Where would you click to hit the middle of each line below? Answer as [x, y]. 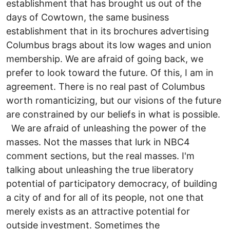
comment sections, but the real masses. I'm [100, 156]
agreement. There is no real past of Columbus [106, 87]
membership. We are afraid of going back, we [105, 59]
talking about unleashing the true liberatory [100, 170]
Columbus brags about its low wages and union [109, 45]
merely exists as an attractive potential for [98, 212]
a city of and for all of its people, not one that [105, 198]
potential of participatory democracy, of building [112, 184]
